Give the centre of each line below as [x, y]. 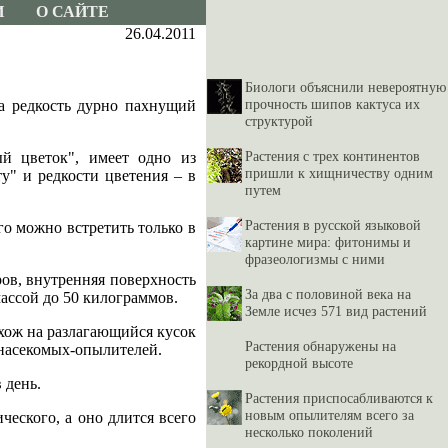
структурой [279, 121]
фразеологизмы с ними [315, 259]
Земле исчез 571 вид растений [336, 311]
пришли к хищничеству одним [339, 173]
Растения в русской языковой [333, 225]
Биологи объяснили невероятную [345, 87]
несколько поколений [309, 432]
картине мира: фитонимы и [328, 242]
